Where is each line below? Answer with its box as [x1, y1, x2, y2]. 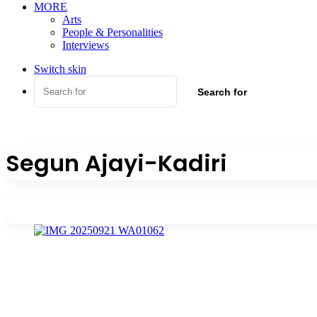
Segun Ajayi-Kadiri [6, 147, 227, 180]
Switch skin [34, 63, 86, 75]
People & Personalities [62, 26, 163, 38]
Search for [197, 86, 247, 98]
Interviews [62, 39, 109, 51]
